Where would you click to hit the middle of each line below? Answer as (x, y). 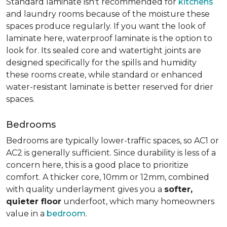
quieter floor (34, 201)
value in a (26, 214)
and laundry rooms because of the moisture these (108, 14)
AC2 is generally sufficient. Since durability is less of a (111, 153)
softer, (178, 189)
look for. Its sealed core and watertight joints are (104, 50)
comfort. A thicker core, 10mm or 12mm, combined (108, 177)
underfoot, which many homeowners (138, 201)
